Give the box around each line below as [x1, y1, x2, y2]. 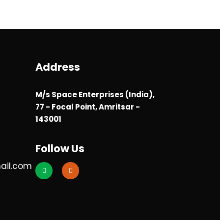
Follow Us [35, 141, 85, 156]
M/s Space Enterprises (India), [35, 89, 155, 100]
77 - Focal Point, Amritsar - [35, 102, 140, 112]
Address [35, 60, 81, 74]
